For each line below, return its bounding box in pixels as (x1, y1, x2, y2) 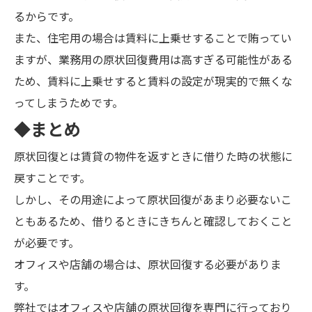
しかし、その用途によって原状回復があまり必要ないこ (14, 194, 292, 207)
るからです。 (14, 10, 79, 24)
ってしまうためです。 (14, 97, 123, 110)
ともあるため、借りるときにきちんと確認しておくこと (14, 215, 292, 228)
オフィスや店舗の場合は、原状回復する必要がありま (14, 258, 281, 272)
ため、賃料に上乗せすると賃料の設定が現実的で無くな (14, 75, 292, 88)
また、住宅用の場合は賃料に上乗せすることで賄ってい (14, 32, 292, 45)
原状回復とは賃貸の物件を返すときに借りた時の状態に (14, 150, 292, 164)
